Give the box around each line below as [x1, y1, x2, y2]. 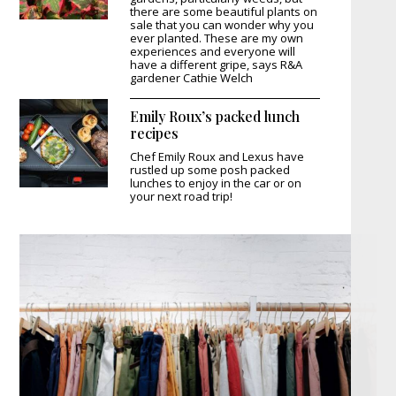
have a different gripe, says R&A [130, 56, 303, 72]
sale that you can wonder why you [130, 16, 315, 33]
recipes [130, 123, 179, 142]
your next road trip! [130, 187, 233, 204]
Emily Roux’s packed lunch [130, 106, 301, 126]
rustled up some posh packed [130, 161, 291, 178]
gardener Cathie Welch [130, 69, 254, 86]
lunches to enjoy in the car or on [130, 174, 302, 191]
